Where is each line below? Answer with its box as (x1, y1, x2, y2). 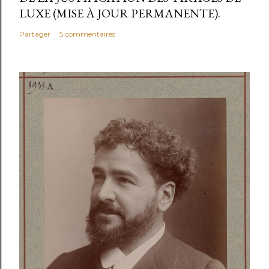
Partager (19, 29, 50, 38)
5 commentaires (59, 29, 115, 38)
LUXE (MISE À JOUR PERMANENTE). (19, 5, 220, 21)
